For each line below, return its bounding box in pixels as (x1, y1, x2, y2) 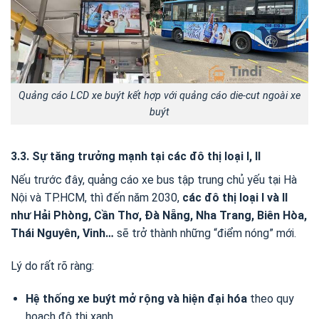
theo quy (246, 291, 294, 305)
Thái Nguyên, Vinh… (11, 226, 114, 240)
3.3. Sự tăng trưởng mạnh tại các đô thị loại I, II (11, 149, 261, 163)
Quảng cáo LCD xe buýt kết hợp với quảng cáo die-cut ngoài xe (19, 90, 300, 103)
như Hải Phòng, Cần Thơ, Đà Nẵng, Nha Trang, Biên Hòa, (11, 208, 307, 222)
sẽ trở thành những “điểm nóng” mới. (114, 226, 296, 240)
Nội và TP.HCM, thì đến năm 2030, (11, 190, 182, 204)
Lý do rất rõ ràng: (11, 258, 94, 273)
